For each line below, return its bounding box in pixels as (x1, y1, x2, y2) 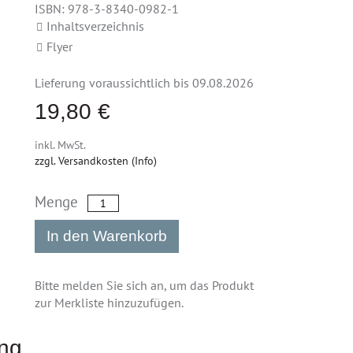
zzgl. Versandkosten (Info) (35, 154, 158, 168)
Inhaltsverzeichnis (46, 18, 145, 34)
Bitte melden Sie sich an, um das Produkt (35, 277, 255, 293)
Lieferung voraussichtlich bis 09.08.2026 (35, 75, 255, 91)
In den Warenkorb (46, 228, 168, 244)
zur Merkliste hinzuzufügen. (35, 295, 184, 310)
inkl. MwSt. (35, 138, 87, 152)
